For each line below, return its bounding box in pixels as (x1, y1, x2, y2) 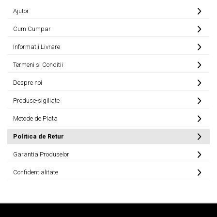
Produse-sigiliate (13, 96, 60, 104)
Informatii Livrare (13, 43, 60, 50)
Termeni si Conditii (13, 61, 63, 68)
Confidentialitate (13, 168, 58, 176)
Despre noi (13, 78, 42, 86)
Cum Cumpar (13, 25, 51, 32)
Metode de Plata (13, 114, 58, 122)
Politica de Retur (13, 132, 64, 140)
